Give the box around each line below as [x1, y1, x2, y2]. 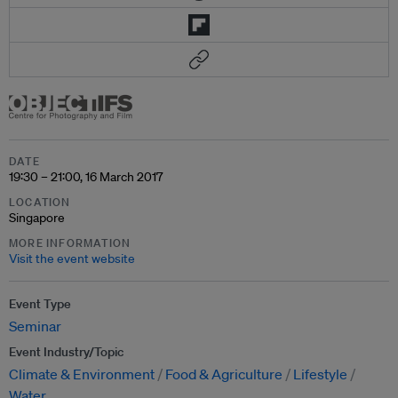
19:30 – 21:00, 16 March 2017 [9, 169, 163, 185]
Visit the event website [9, 251, 135, 267]
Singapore [9, 210, 65, 226]
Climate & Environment [9, 365, 155, 383]
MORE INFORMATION [9, 235, 131, 251]
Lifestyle [293, 365, 347, 383]
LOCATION [9, 195, 71, 210]
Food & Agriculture [165, 365, 283, 383]
